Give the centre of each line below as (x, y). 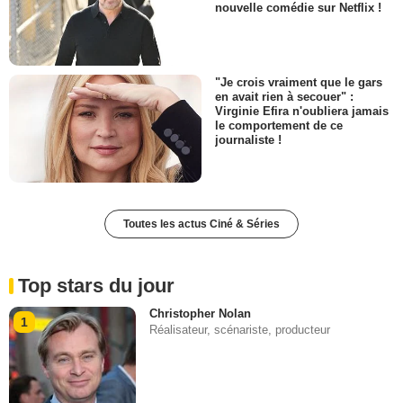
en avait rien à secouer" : (284, 96)
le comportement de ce (279, 125)
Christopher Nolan (201, 313)
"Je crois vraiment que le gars (299, 82)
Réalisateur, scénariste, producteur (240, 329)
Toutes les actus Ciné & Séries (201, 224)
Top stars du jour (96, 285)
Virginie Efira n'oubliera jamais (302, 111)
